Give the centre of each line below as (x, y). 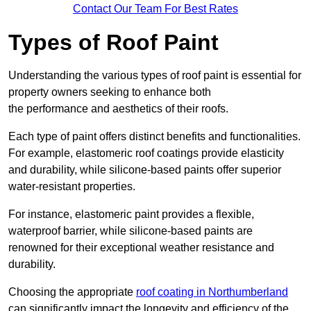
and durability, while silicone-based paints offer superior (145, 170)
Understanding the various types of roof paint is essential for (155, 76)
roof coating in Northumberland (212, 292)
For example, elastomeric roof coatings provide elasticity (146, 153)
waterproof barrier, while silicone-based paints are (131, 231)
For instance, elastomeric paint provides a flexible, (131, 215)
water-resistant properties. (72, 187)
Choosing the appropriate (72, 292)
